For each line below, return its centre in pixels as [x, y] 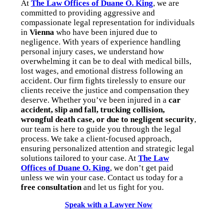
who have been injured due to [106, 32]
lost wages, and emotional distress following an [102, 71]
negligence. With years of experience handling [101, 42]
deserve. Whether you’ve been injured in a [94, 100]
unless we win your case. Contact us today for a [102, 177]
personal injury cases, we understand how [92, 51]
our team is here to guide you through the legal [101, 129]
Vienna [42, 32]
